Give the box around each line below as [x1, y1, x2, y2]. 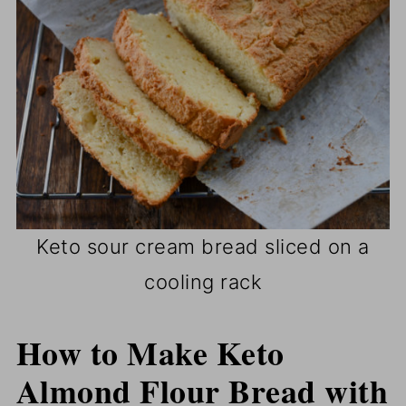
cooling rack [144, 270, 262, 295]
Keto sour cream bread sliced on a [36, 235, 370, 259]
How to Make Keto [15, 329, 285, 377]
